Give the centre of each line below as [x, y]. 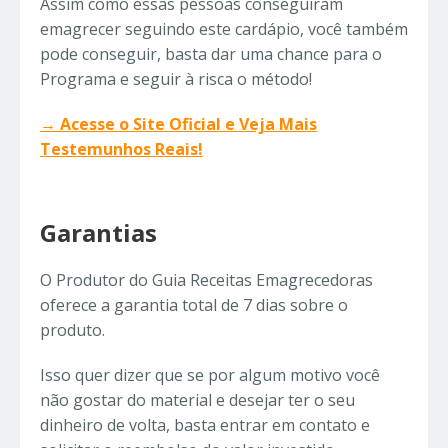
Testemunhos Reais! [121, 149]
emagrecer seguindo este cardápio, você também [224, 29]
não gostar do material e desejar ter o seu [197, 400]
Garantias [98, 233]
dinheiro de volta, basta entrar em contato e [205, 425]
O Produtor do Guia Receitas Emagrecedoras [206, 280]
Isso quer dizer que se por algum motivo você [210, 375]
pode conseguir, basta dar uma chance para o [211, 54]
